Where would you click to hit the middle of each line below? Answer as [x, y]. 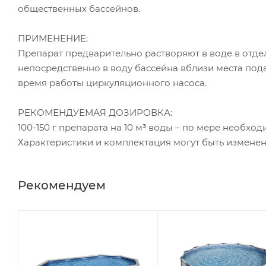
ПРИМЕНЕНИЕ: [53, 38]
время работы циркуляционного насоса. [112, 83]
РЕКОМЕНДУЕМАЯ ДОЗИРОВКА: [95, 112]
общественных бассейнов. [79, 8]
